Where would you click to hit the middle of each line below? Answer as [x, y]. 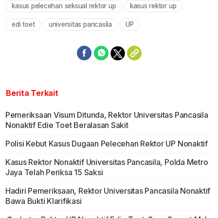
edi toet [23, 25]
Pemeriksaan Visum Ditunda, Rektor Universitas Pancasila [107, 115]
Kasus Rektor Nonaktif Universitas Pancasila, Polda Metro [107, 162]
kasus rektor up [153, 6]
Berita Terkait [32, 93]
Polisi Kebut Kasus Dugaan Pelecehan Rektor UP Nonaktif [106, 144]
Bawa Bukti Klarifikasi [43, 201]
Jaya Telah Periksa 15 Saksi [54, 173]
